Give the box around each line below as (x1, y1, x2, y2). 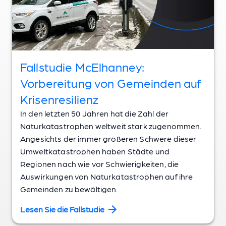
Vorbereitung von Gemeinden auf (20, 75, 202, 90)
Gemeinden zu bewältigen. (20, 184, 118, 194)
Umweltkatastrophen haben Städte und (20, 146, 170, 156)
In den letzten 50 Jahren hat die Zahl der (20, 108, 169, 118)
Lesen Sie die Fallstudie (20, 204, 104, 214)
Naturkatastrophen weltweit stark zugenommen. (20, 121, 202, 131)
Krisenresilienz (20, 91, 99, 106)
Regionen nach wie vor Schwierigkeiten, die (20, 158, 179, 168)
